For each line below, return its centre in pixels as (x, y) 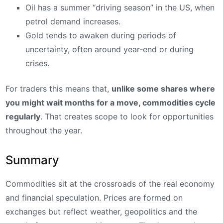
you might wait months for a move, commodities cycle (111, 102)
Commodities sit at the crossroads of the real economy (110, 184)
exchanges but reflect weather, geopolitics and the (101, 212)
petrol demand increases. (73, 21)
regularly (23, 116)
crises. (37, 63)
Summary (32, 160)
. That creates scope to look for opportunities (127, 116)
